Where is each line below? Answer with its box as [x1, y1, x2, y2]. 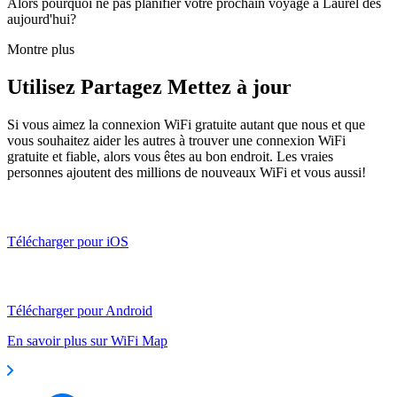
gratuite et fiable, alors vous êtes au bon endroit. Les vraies [7, 148, 333, 164]
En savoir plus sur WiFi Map [7, 332, 167, 348]
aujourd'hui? [7, 11, 76, 27]
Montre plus [7, 41, 74, 57]
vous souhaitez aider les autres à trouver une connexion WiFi [7, 132, 346, 148]
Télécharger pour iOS [7, 233, 128, 249]
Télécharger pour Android [7, 302, 152, 318]
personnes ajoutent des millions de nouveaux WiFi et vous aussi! [7, 164, 366, 180]
